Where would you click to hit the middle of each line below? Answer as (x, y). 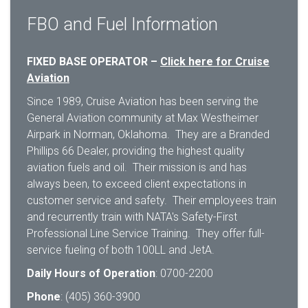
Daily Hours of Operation (91, 273)
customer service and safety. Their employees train (152, 200)
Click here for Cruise (215, 62)
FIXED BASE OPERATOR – (93, 62)
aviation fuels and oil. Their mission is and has (137, 167)
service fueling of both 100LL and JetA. (125, 250)
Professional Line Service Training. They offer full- (146, 233)
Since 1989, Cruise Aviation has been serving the (143, 101)
